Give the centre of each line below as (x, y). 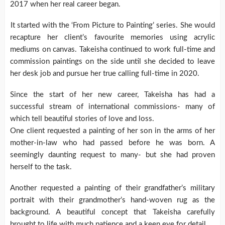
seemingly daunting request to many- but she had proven (113, 155)
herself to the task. (41, 167)
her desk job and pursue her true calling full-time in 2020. (105, 74)
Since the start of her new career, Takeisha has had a (113, 95)
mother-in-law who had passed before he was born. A (113, 143)
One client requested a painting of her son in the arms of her (113, 131)
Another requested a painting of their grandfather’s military (113, 188)
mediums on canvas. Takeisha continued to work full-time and (113, 50)
